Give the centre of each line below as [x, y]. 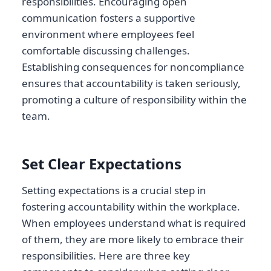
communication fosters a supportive [109, 18]
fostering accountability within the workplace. [131, 206]
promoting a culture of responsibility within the [134, 99]
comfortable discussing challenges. [106, 50]
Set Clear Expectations [102, 163]
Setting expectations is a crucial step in [114, 190]
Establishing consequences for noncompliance [133, 67]
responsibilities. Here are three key [106, 255]
